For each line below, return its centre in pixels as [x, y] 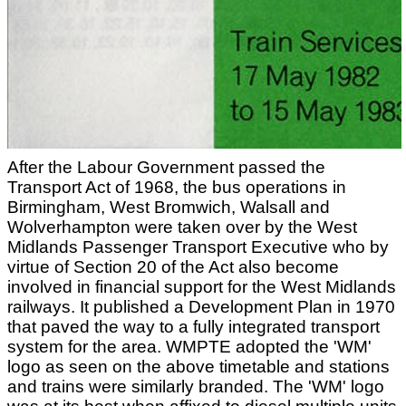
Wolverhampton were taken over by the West [182, 227]
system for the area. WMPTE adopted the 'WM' [189, 347]
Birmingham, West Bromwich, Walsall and [169, 207]
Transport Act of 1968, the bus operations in [177, 187]
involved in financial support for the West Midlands [202, 287]
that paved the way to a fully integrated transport [193, 327]
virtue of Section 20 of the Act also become [173, 267]
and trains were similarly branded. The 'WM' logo [196, 387]
